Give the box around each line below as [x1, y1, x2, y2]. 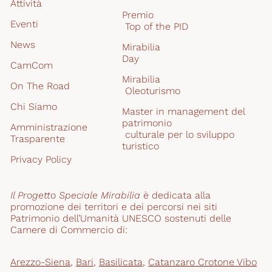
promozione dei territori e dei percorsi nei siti [10, 200, 217, 212]
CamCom [10, 59, 53, 71]
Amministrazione [10, 121, 90, 133]
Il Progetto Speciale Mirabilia [10, 189, 140, 201]
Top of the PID [125, 20, 189, 32]
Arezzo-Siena [10, 256, 70, 268]
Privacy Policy [10, 153, 72, 165]
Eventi [10, 18, 38, 30]
